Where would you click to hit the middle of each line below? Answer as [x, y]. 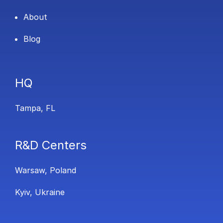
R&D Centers [51, 145]
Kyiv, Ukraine [40, 192]
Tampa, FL [35, 108]
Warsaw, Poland [46, 170]
